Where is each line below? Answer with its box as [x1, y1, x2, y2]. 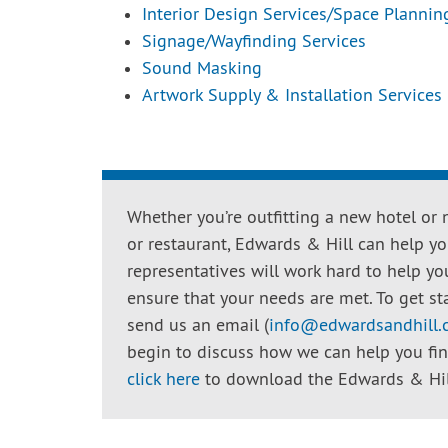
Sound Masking [142, 58, 262, 81]
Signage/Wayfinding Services [142, 31, 366, 54]
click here [127, 369, 200, 392]
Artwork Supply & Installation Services [142, 85, 442, 108]
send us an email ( [127, 315, 269, 338]
